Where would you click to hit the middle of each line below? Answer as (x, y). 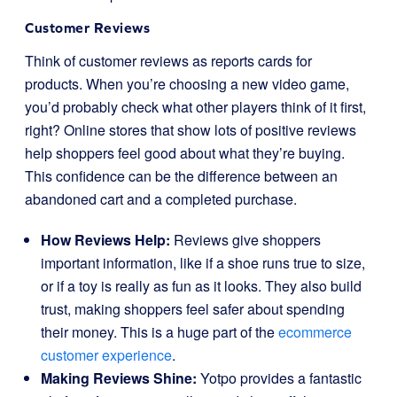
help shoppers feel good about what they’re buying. (185, 153)
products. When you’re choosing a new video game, (187, 84)
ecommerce (315, 332)
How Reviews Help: (105, 240)
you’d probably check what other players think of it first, (195, 107)
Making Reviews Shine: (119, 378)
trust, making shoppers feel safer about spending (193, 309)
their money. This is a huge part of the (160, 332)
